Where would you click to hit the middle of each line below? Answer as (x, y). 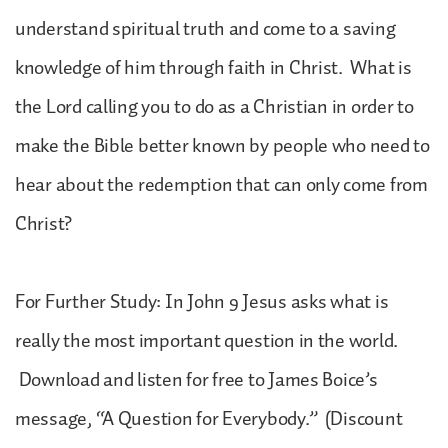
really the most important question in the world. (207, 340)
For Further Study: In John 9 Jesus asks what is (202, 301)
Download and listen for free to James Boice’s (196, 379)
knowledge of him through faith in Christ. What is (213, 67)
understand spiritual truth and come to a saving (205, 28)
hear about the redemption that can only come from (221, 184)
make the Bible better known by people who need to (222, 145)
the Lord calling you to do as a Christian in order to (214, 106)
